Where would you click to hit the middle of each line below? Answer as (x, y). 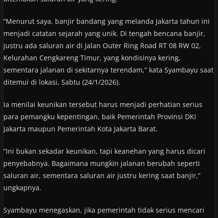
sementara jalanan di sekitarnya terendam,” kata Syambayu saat (108, 70)
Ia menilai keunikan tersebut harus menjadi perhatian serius (103, 104)
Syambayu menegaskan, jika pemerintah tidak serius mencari (104, 210)
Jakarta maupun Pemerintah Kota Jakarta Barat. (80, 128)
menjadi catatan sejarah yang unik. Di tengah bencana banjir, (104, 33)
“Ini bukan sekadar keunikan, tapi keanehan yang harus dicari (104, 151)
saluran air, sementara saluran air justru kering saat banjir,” (102, 175)
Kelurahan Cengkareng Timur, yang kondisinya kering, (92, 57)
